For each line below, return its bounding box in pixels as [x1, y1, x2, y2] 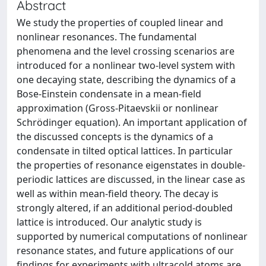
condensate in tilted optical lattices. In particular [17, 144, 233, 157]
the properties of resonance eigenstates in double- [17, 159, 245, 172]
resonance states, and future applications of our [17, 244, 234, 257]
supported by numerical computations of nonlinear [17, 230, 248, 243]
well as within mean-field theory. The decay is [17, 187, 218, 200]
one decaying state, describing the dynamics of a [17, 73, 236, 86]
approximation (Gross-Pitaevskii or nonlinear [17, 102, 218, 115]
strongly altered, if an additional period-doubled [17, 201, 233, 214]
